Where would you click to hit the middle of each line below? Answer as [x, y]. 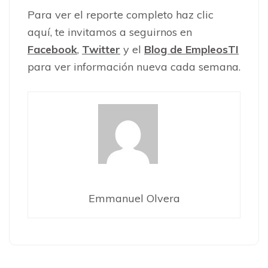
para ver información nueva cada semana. [134, 66]
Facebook [52, 49]
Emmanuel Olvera [134, 198]
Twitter [101, 49]
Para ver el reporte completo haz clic [121, 14]
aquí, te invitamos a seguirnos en [110, 32]
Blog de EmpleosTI [191, 49]
